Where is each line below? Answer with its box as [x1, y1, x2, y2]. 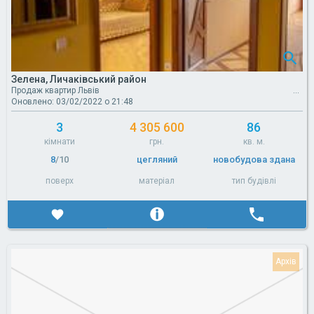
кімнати [44, 136, 76, 146]
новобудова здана [212, 153, 295, 165]
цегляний [136, 153, 177, 165]
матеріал [139, 175, 175, 186]
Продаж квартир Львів [11, 85, 100, 95]
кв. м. [243, 136, 265, 146]
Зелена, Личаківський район [11, 73, 146, 85]
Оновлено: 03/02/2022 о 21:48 [11, 96, 133, 107]
